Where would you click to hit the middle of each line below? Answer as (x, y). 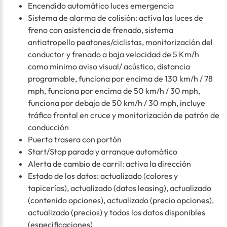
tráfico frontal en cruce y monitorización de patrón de (124, 115)
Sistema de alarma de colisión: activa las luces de (116, 18)
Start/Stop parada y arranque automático (103, 152)
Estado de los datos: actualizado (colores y (103, 176)
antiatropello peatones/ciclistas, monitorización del (120, 42)
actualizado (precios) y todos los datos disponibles (117, 213)
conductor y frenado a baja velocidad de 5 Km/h (113, 54)
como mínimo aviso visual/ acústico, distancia (109, 67)
